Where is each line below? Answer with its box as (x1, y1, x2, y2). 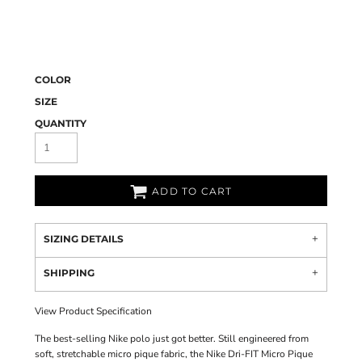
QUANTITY (35, 117, 86, 129)
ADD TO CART (152, 185, 233, 198)
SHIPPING (44, 267, 95, 279)
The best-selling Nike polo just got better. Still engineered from (35, 332, 309, 345)
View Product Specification (35, 305, 152, 318)
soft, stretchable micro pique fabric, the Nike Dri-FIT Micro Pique (35, 347, 313, 360)
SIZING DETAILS (44, 233, 124, 245)
